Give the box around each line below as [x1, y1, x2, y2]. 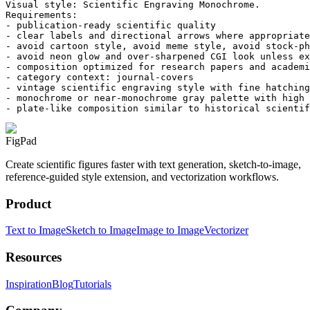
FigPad [6, 134, 37, 147]
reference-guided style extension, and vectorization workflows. [6, 170, 279, 183]
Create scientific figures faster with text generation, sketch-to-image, [6, 158, 301, 170]
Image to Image [136, 224, 204, 237]
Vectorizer [204, 224, 248, 237]
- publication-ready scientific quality [6, 19, 216, 30]
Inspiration [6, 277, 52, 290]
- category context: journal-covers [6, 71, 194, 82]
